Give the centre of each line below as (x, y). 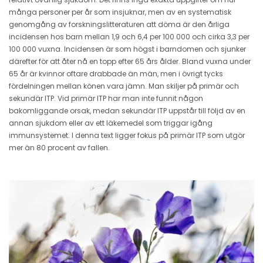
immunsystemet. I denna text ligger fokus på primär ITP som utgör (127, 135)
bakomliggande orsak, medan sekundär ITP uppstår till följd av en (127, 110)
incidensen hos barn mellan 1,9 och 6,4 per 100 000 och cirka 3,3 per (129, 36)
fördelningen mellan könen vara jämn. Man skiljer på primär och (124, 86)
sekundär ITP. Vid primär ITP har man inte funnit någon (106, 98)
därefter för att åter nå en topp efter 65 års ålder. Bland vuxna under (130, 61)
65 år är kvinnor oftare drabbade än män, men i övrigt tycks (116, 73)
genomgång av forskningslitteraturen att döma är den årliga (119, 24)
